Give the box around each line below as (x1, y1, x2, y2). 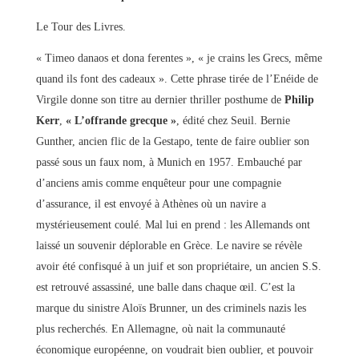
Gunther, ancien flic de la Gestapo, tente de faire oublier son (35, 135, 309, 147)
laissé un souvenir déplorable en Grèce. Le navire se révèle (35, 239, 302, 252)
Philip (284, 93, 314, 106)
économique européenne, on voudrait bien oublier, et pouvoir (35, 343, 313, 356)
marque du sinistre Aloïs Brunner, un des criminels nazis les (35, 301, 306, 314)
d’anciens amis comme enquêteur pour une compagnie (35, 176, 281, 189)
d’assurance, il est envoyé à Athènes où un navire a (35, 197, 266, 210)
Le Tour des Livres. (35, 20, 126, 33)
